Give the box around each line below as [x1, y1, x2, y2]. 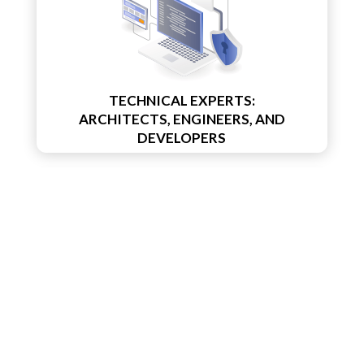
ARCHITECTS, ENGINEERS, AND [78, 110, 285, 128]
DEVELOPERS [137, 128, 227, 146]
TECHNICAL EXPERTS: [108, 91, 255, 109]
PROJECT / [146, 337, 218, 355]
